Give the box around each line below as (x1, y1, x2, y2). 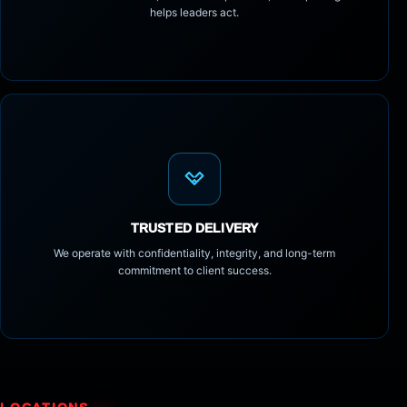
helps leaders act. (150, 5, 239, 20)
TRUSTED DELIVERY (130, 222, 259, 236)
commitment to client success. (117, 263, 272, 278)
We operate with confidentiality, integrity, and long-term (54, 246, 335, 261)
